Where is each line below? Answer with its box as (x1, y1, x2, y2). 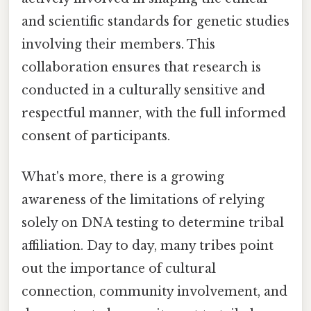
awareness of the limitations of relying (22, 192, 264, 208)
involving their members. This (22, 36, 215, 52)
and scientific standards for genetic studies (22, 13, 289, 29)
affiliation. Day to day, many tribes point (22, 238, 274, 254)
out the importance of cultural (22, 261, 216, 277)
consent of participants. (22, 128, 170, 144)
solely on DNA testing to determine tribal (22, 215, 284, 231)
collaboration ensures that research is (22, 59, 261, 75)
